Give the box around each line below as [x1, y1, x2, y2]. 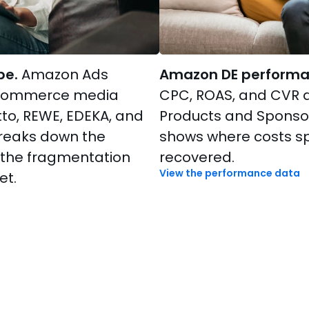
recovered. [159, 147, 235, 167]
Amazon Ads [17, 64, 108, 84]
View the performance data [159, 166, 300, 180]
